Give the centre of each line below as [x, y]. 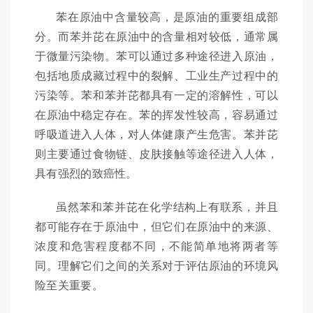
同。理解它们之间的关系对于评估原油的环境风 [156, 265]
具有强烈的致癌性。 [86, 173]
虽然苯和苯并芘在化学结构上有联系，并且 [167, 207]
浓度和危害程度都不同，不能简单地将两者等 [156, 246]
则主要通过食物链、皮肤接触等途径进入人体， [156, 154]
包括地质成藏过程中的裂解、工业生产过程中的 [156, 75]
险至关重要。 [69, 285]
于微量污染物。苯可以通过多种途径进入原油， [156, 56]
